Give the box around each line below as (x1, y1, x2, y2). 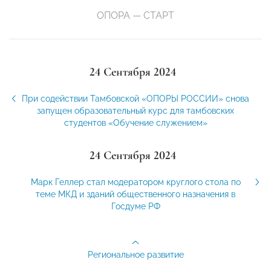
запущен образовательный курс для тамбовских (37, 106, 234, 116)
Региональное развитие (87, 250, 184, 260)
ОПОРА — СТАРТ (97, 10, 174, 22)
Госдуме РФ (111, 201, 160, 212)
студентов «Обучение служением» (64, 118, 207, 128)
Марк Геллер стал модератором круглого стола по (30, 177, 241, 188)
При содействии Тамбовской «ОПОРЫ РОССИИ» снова (22, 94, 249, 104)
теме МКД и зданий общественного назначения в (36, 189, 235, 200)
